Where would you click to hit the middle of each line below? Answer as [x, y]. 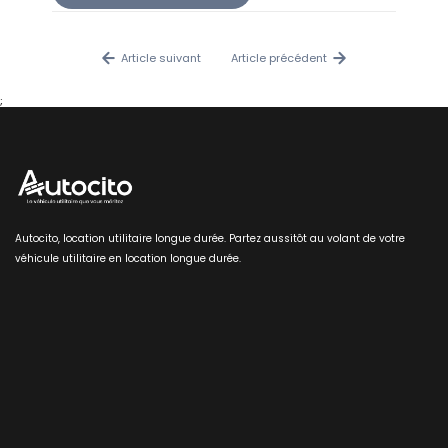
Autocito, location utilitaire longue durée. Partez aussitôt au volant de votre [210, 239]
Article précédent [279, 57]
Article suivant [161, 57]
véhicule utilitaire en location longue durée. [128, 259]
